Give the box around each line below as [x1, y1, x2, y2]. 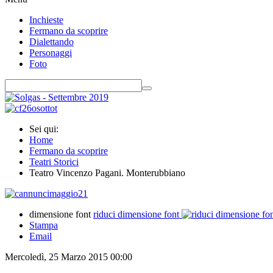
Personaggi [29, 48, 72, 58]
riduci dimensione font [93, 209, 179, 219]
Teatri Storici [29, 157, 79, 167]
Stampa [29, 220, 58, 230]
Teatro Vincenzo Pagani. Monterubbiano [29, 168, 185, 178]
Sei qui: [29, 124, 63, 134]
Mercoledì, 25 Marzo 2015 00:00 [5, 252, 132, 262]
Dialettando [29, 37, 74, 47]
